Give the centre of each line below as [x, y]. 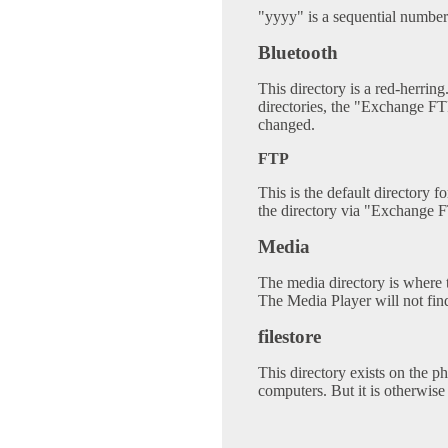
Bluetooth [298, 53]
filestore [289, 337]
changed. [286, 125]
